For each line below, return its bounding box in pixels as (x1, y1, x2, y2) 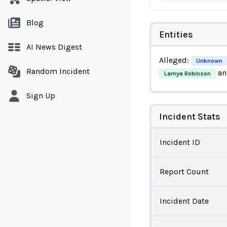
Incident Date (159, 196, 209, 206)
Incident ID (159, 137, 200, 147)
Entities (159, 28, 193, 40)
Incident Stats (159, 110, 220, 122)
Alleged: (159, 55, 191, 65)
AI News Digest (26, 42, 82, 52)
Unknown (196, 57, 222, 64)
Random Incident (26, 66, 90, 76)
